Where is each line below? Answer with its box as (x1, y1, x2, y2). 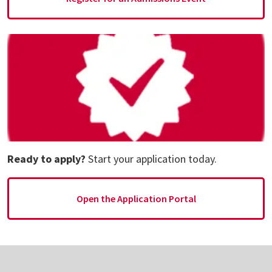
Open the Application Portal (76, 192, 196, 205)
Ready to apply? (7, 151, 86, 166)
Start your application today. (86, 151, 217, 166)
